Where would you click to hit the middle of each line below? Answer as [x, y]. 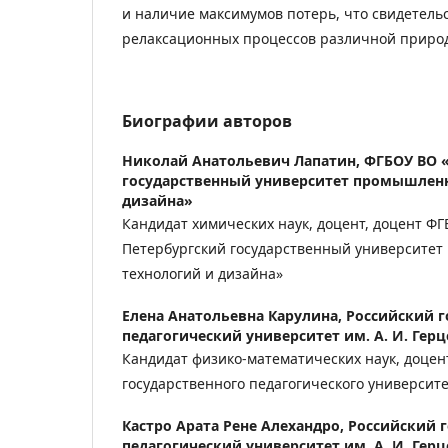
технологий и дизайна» [202, 273]
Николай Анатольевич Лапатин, [243, 160]
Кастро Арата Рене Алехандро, [235, 425]
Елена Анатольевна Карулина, [234, 315]
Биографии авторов [207, 121]
